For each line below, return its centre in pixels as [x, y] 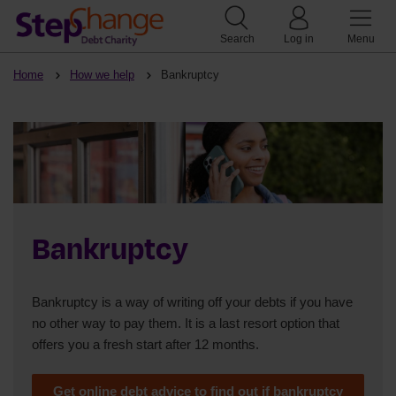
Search [237, 39]
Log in [299, 39]
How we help [102, 75]
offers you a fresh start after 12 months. [145, 344]
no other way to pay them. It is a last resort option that [186, 323]
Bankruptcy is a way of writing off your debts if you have [192, 301]
